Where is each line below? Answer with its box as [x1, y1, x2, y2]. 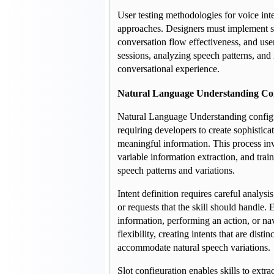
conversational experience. [117, 63, 220, 74]
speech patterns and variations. [117, 165, 235, 176]
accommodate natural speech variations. [117, 242, 270, 253]
